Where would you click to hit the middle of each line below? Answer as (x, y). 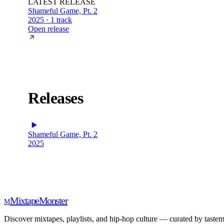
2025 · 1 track (50, 19)
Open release (48, 28)
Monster (53, 200)
